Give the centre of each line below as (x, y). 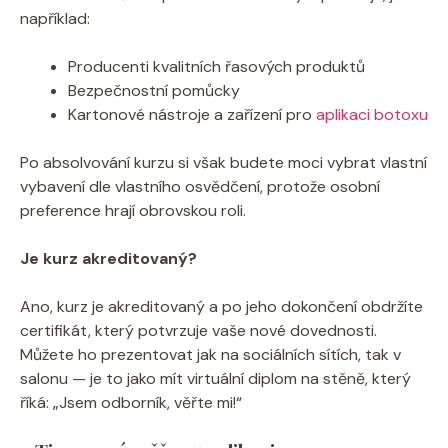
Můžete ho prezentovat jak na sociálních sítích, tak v (210, 354)
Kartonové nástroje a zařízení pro (192, 114)
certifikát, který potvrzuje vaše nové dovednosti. (198, 330)
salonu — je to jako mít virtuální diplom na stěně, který (215, 378)
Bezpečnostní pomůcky (154, 90)
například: (55, 18)
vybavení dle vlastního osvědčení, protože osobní (200, 186)
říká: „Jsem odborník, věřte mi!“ (131, 402)
